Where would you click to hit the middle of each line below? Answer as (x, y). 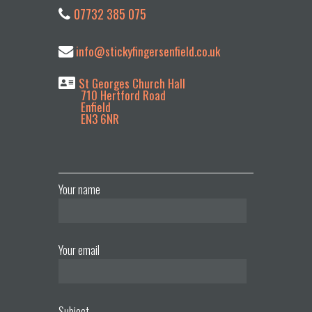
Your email (79, 250)
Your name (79, 189)
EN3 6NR (89, 118)
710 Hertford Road (112, 95)
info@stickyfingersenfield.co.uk (147, 51)
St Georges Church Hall (132, 83)
